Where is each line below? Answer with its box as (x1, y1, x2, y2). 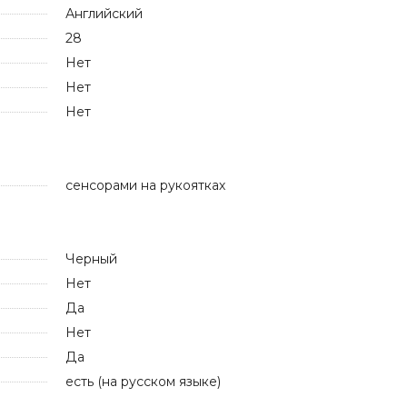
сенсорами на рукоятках (65, 176, 225, 194)
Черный (65, 250, 117, 267)
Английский (65, 5, 143, 22)
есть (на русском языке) (65, 372, 221, 390)
